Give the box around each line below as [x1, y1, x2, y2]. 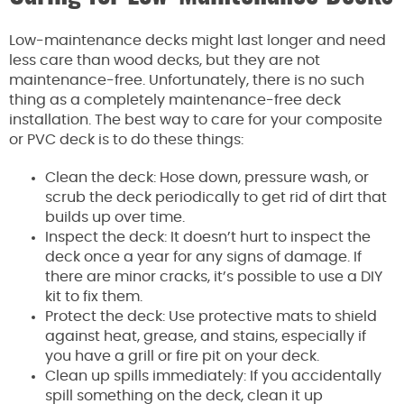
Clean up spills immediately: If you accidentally [45, 368, 381, 383]
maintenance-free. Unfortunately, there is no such [9, 72, 364, 87]
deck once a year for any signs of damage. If [45, 249, 362, 264]
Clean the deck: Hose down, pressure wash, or [45, 170, 369, 185]
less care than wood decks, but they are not [9, 52, 320, 68]
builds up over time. [45, 209, 185, 225]
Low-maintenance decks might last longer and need [9, 32, 386, 48]
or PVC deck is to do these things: [9, 132, 243, 147]
